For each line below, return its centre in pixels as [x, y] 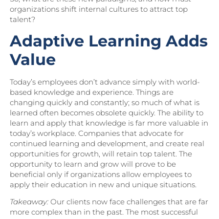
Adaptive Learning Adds [109, 41]
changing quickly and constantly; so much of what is [105, 102]
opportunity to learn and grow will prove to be [93, 164]
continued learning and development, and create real [107, 143]
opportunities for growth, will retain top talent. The [101, 153]
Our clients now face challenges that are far [129, 202]
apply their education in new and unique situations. [103, 184]
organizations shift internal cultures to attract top [99, 9]
